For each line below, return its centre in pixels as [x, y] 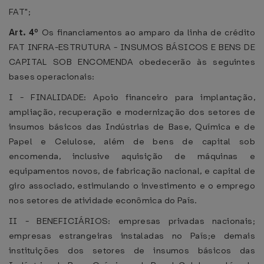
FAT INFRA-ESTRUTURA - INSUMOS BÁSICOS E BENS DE [132, 47]
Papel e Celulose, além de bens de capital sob [132, 141]
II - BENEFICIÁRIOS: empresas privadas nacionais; [132, 221]
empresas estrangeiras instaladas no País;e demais [132, 236]
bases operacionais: [52, 77]
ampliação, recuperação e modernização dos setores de [132, 112]
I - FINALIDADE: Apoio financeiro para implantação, [132, 97]
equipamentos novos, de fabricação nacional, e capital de [132, 171]
